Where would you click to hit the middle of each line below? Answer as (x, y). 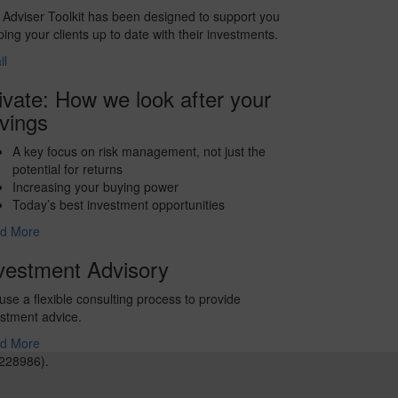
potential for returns (67, 169)
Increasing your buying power (95, 187)
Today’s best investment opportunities (118, 205)
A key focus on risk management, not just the (139, 151)
